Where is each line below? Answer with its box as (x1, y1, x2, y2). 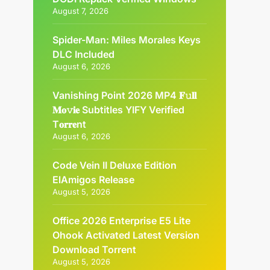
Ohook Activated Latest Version (52, 229, 200, 241)
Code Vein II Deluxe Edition (52, 159, 177, 171)
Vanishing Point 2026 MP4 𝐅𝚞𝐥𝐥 (52, 89, 197, 101)
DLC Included (52, 48, 115, 60)
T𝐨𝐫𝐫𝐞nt (52, 118, 87, 130)
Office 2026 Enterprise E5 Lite (52, 215, 191, 227)
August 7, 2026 (52, 6, 109, 16)
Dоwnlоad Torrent (52, 243, 137, 256)
